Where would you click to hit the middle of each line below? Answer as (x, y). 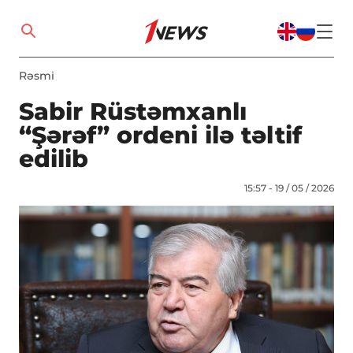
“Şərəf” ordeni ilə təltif (160, 135)
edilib (54, 159)
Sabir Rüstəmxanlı (133, 111)
